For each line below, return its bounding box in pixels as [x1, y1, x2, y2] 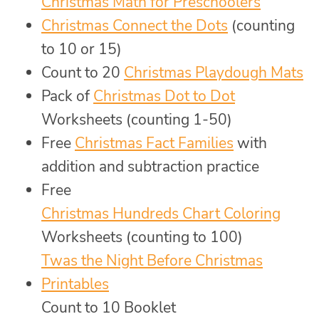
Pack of [41, 85, 93, 106]
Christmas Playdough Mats [124, 62, 303, 83]
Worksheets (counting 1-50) [41, 109, 232, 130]
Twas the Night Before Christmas [41, 250, 263, 271]
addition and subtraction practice [41, 156, 259, 177]
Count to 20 [41, 62, 124, 83]
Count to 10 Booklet [41, 297, 176, 318]
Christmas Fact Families [75, 132, 234, 153]
